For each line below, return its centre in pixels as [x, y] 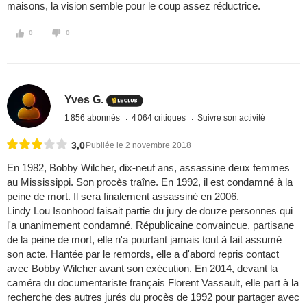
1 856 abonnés [94, 118]
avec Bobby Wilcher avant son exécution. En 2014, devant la [142, 269]
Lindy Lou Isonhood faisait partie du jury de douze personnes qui [150, 211]
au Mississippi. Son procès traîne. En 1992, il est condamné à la [150, 182]
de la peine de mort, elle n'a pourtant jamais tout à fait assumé [144, 240]
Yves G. [84, 99]
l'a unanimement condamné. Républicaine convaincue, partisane [150, 225]
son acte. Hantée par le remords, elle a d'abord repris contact [143, 254]
